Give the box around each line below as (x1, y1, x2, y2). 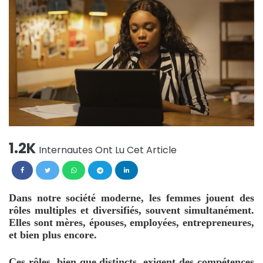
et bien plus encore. (9, 229, 100, 241)
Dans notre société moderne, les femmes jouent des (9, 192, 254, 204)
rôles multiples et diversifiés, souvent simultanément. (9, 204, 254, 217)
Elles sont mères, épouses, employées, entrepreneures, (9, 217, 254, 229)
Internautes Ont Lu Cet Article (39, 143, 177, 157)
